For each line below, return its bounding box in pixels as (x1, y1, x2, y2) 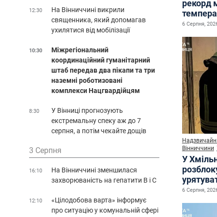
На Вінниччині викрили (51, 5, 124, 14)
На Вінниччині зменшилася (51, 166, 137, 174)
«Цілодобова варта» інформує (51, 196, 147, 204)
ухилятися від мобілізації (51, 26, 130, 34)
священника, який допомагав (51, 15, 146, 24)
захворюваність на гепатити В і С (51, 176, 156, 184)
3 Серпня (29, 145, 62, 155)
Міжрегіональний (51, 46, 108, 54)
